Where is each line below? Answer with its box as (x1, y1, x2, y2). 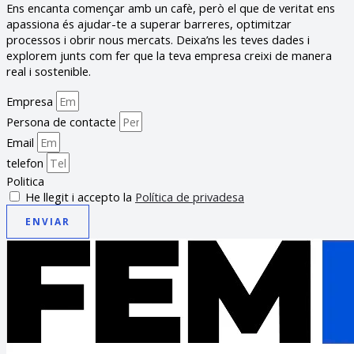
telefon (6, 155, 47, 171)
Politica (6, 173, 44, 190)
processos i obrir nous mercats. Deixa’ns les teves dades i (6, 32, 310, 48)
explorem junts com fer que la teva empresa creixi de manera (6, 47, 332, 64)
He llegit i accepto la (25, 189, 135, 205)
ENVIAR (25, 215, 70, 228)
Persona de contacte (6, 114, 119, 130)
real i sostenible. (6, 63, 91, 80)
